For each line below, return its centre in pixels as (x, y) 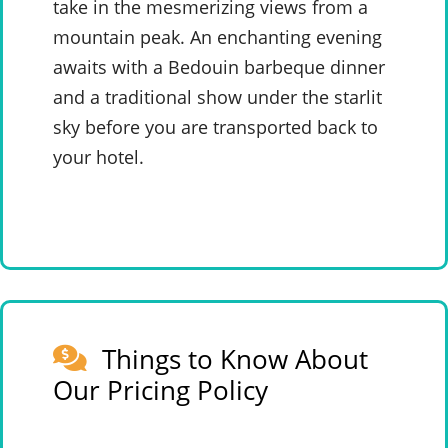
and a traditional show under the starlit (217, 97)
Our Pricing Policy (160, 390)
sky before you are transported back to (215, 127)
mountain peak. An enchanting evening (217, 37)
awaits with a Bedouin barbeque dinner (219, 67)
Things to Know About (235, 359)
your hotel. (98, 157)
